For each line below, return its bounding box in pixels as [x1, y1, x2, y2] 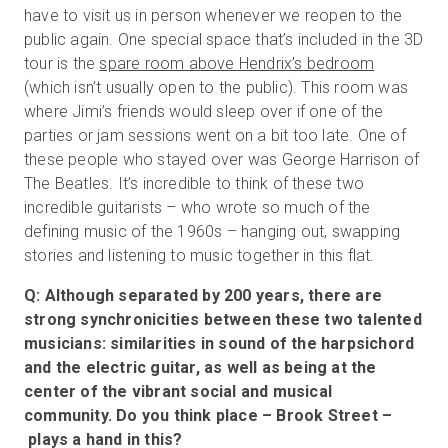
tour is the [24, 53, 100, 73]
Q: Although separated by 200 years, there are [24, 285, 383, 305]
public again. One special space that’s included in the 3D [24, 29, 424, 49]
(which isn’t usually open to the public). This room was [24, 77, 409, 97]
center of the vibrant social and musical [24, 381, 332, 401]
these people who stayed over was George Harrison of [24, 149, 420, 169]
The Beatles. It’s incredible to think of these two [24, 173, 365, 193]
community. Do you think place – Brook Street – [24, 405, 393, 425]
